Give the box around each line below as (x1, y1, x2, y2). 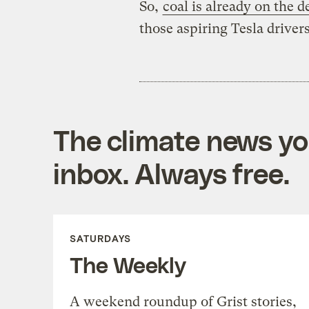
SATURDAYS (69, 232, 131, 245)
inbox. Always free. (52, 157, 290, 190)
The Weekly (69, 251, 186, 278)
